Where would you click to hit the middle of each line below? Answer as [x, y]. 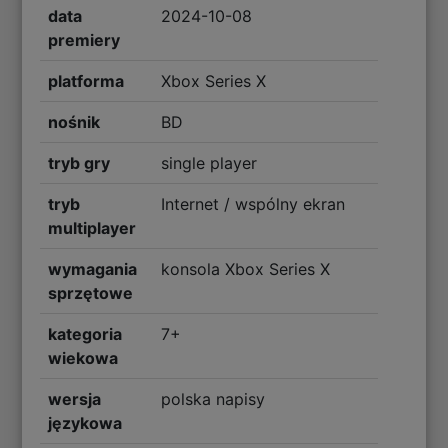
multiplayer [92, 227]
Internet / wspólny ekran [252, 203]
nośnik [74, 121]
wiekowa [83, 357]
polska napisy [212, 398]
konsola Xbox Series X [245, 268]
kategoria [85, 333]
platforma [86, 80]
